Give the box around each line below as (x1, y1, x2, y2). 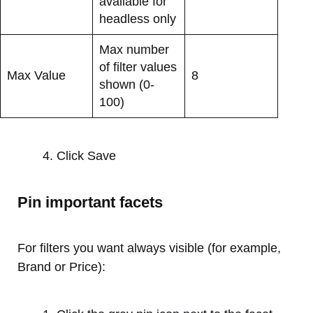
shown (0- (99, 77, 154, 92)
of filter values (99, 59, 177, 74)
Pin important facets (17, 193, 163, 211)
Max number (99, 42, 169, 57)
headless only (99, 11, 176, 26)
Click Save (57, 148, 116, 163)
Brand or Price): (17, 259, 105, 274)
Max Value (7, 68, 66, 82)
